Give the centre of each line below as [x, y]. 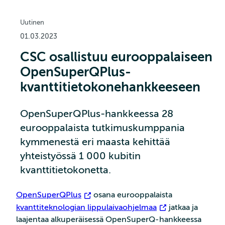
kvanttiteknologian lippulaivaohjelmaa [86, 207]
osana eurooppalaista [132, 195]
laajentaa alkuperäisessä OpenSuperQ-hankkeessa [109, 219]
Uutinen [32, 23]
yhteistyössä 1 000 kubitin [80, 156]
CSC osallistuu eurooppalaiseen [116, 57]
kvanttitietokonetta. [66, 170]
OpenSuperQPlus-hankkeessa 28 [97, 114]
